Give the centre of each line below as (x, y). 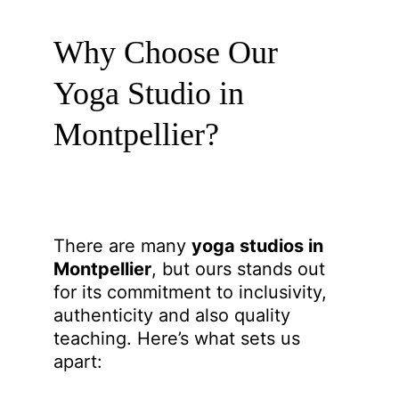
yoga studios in (260, 246)
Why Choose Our (170, 53)
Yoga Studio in (153, 94)
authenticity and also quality (175, 315)
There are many (122, 246)
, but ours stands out (241, 269)
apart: (78, 362)
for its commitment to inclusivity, (193, 292)
